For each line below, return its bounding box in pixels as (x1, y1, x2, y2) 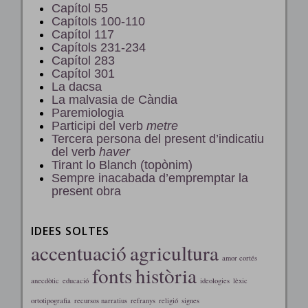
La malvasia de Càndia (52, 92, 177, 107)
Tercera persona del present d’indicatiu (52, 131, 264, 146)
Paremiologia (52, 105, 124, 120)
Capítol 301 (52, 66, 115, 80)
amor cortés (221, 252, 257, 263)
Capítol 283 (52, 53, 115, 67)
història (135, 261, 197, 289)
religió (158, 295, 178, 305)
